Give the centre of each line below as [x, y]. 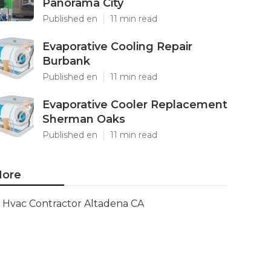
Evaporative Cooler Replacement [135, 105]
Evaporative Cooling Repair [117, 47]
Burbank [66, 61]
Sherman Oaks [84, 119]
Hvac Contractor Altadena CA [73, 204]
